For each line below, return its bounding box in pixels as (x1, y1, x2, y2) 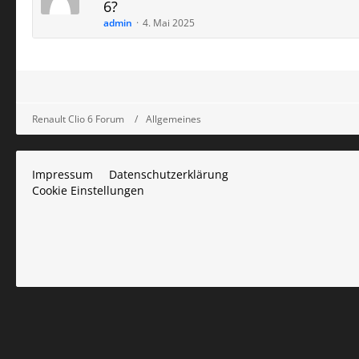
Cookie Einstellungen (32, 183, 144, 198)
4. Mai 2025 (143, 16, 195, 30)
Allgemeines (146, 111, 201, 126)
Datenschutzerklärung (109, 167, 228, 182)
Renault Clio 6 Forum (32, 111, 124, 126)
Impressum (32, 167, 93, 182)
